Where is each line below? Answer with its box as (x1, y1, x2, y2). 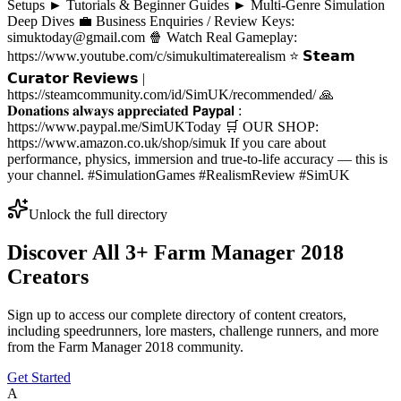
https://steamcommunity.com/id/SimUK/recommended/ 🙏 (7, 87, 334, 103)
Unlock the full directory (29, 207, 167, 223)
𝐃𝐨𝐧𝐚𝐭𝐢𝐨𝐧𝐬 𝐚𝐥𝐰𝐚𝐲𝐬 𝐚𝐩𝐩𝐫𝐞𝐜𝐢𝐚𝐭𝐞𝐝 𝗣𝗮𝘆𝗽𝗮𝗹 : (7, 103, 242, 119)
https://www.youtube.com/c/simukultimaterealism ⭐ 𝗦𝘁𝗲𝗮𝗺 (7, 48, 355, 64)
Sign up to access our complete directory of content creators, (7, 307, 346, 323)
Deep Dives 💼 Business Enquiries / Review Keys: (7, 13, 294, 30)
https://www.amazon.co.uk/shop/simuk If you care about (7, 135, 326, 151)
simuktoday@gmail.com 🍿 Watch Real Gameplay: (7, 30, 297, 46)
